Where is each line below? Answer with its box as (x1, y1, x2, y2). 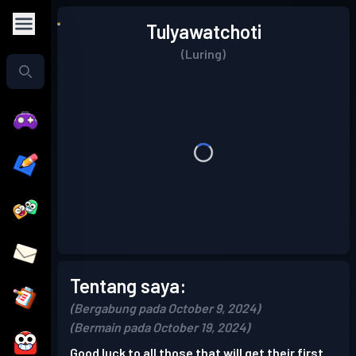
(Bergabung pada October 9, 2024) (70, 300, 260, 315)
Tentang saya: (70, 274, 186, 297)
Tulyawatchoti (145, 20, 261, 43)
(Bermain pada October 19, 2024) (70, 319, 250, 335)
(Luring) (181, 46, 226, 61)
